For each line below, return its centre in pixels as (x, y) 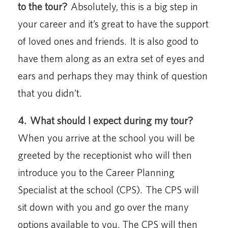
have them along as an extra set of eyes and (111, 58)
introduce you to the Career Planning (96, 172)
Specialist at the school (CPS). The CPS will (108, 189)
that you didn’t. (50, 93)
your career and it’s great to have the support (113, 23)
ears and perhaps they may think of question (113, 75)
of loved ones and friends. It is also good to (108, 41)
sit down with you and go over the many (103, 207)
